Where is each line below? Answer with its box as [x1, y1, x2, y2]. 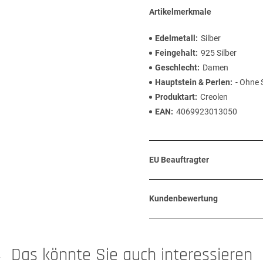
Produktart [155, 92, 195, 102]
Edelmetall [155, 33, 195, 43]
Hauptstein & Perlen [155, 77, 230, 87]
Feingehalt [155, 48, 195, 58]
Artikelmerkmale [149, 7, 211, 16]
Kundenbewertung [149, 194, 218, 203]
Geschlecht [155, 63, 197, 72]
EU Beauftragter [149, 155, 209, 164]
